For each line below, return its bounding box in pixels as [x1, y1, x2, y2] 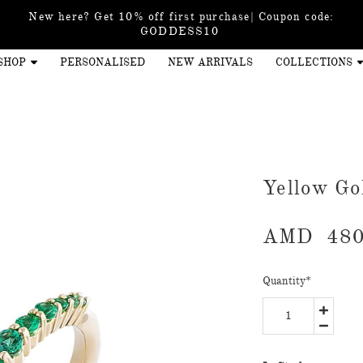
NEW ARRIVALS [167, 56, 253, 69]
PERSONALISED [59, 56, 145, 69]
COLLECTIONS [275, 56, 352, 69]
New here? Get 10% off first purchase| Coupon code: [28, 10, 335, 23]
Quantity [263, 273, 305, 288]
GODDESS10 [140, 24, 223, 38]
